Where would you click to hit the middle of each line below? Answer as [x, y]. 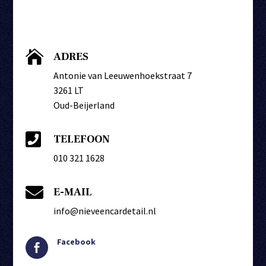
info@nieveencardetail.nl [104, 211]
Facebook [76, 242]
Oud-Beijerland [84, 105]
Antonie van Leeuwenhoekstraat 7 [122, 76]
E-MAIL [72, 192]
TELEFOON [81, 140]
